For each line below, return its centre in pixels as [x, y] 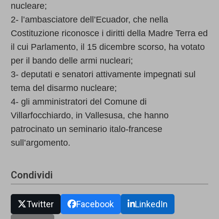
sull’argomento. [41, 143]
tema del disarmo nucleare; [64, 88]
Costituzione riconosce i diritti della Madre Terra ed [109, 33]
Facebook [95, 204]
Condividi [32, 175]
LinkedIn [152, 204]
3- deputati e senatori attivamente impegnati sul [103, 75]
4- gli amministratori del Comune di [79, 102]
